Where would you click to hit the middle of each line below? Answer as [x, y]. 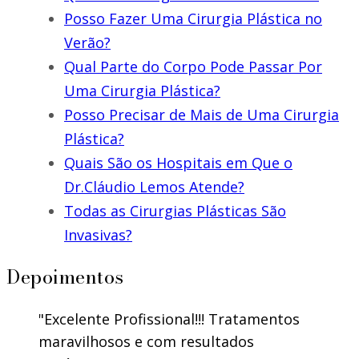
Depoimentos [65, 277]
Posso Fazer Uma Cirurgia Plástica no [193, 19]
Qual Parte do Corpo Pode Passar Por [193, 67]
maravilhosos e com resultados [146, 342]
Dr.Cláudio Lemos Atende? [154, 187]
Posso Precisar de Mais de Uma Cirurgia [202, 115]
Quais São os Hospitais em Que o [178, 163]
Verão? [87, 43]
